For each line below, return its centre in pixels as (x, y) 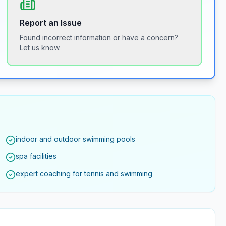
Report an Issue (51, 23)
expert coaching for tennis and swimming (84, 173)
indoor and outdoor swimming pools (76, 139)
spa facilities (36, 156)
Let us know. (40, 48)
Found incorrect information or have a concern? (99, 38)
